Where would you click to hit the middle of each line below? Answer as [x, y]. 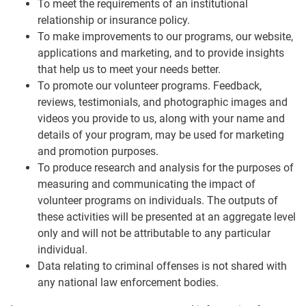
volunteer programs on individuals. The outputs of [158, 201]
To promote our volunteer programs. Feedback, [150, 86]
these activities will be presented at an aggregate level [167, 217]
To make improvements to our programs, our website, [165, 37]
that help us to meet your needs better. [129, 70]
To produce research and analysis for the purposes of [166, 168]
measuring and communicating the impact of [147, 184]
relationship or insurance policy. [114, 20]
